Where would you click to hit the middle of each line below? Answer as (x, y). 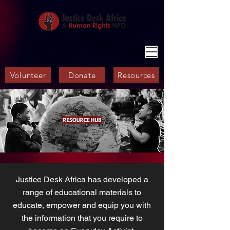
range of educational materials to (82, 192)
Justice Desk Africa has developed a (82, 179)
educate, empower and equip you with (82, 205)
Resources (136, 75)
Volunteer (28, 75)
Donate (82, 75)
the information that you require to (82, 218)
